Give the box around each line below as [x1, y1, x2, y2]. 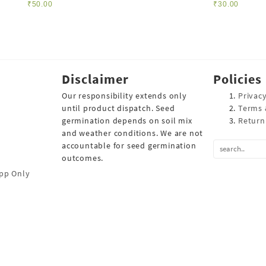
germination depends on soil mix [62, 115, 192, 126]
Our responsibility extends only [62, 90, 187, 101]
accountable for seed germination [62, 140, 197, 151]
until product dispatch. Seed [62, 102, 175, 113]
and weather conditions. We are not [62, 127, 204, 138]
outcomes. [62, 152, 104, 163]
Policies [213, 70, 262, 87]
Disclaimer [62, 70, 129, 87]
